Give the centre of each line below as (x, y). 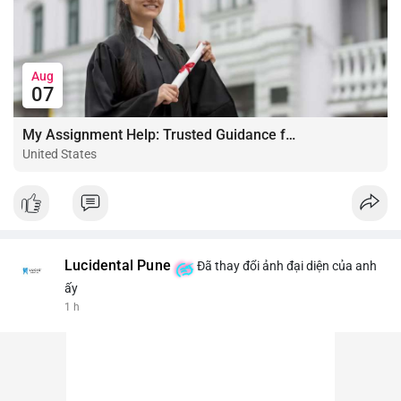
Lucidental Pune (118, 265)
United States (60, 154)
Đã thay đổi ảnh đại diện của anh (286, 265)
